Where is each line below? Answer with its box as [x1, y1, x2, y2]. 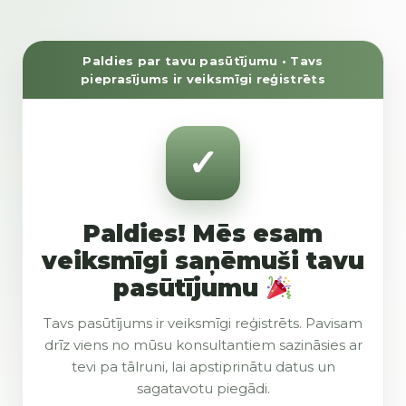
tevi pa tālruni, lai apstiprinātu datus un [71, 358, 335, 375]
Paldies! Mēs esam [83, 219, 323, 248]
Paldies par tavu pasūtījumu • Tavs [82, 53, 324, 68]
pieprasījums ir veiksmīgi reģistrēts [81, 72, 325, 86]
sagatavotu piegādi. [136, 380, 270, 397]
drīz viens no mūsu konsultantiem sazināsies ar [43, 336, 362, 353]
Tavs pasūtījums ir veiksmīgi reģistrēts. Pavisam [43, 314, 362, 332]
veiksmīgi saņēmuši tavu [42, 246, 364, 275]
